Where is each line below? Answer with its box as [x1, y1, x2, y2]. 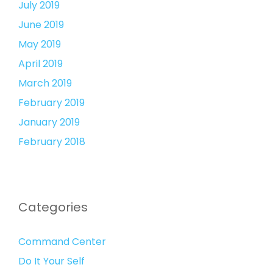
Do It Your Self [18, 254, 85, 268]
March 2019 [18, 76, 72, 90]
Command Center [18, 235, 106, 249]
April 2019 [18, 57, 63, 71]
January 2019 [18, 115, 80, 129]
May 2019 [18, 37, 61, 51]
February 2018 [18, 135, 85, 149]
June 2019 [18, 18, 64, 32]
